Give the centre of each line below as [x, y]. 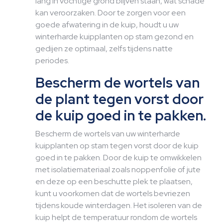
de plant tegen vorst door [119, 99]
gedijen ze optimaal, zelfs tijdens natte [104, 49]
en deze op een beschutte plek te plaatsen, [114, 181]
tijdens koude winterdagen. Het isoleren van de [119, 205]
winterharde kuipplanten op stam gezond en [114, 37]
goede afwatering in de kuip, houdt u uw [107, 25]
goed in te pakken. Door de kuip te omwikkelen [118, 158]
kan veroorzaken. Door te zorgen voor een [111, 13]
